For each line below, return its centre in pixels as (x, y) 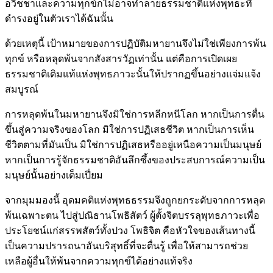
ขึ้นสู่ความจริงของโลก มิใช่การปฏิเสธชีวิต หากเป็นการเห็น (129, 129)
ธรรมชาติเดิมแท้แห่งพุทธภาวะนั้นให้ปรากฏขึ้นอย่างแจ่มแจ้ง (133, 74)
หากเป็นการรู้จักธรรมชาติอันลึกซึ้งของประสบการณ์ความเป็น (135, 160)
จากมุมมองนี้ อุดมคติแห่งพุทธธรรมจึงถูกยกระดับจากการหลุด (135, 200)
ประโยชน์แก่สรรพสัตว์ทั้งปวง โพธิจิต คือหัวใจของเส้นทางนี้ (130, 230)
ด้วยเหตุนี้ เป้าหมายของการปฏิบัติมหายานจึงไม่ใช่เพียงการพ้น (136, 43)
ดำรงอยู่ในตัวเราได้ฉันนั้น (59, 18)
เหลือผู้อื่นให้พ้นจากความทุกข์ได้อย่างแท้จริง (99, 261)
